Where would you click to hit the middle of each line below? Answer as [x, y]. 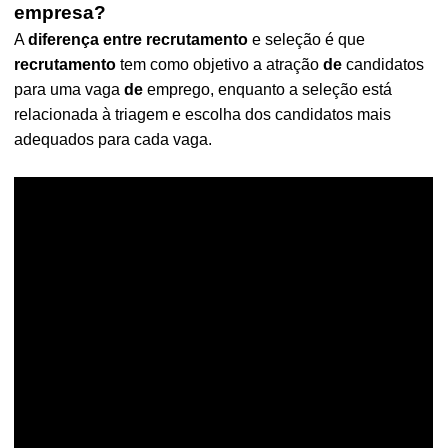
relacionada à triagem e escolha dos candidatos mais [203, 114]
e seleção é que [307, 39]
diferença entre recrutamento [138, 39]
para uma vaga [69, 89]
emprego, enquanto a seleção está [268, 89]
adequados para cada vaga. [113, 139]
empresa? [60, 12]
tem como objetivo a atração [220, 64]
